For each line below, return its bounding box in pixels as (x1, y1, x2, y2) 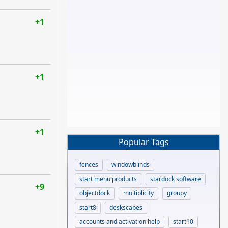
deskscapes (109, 203, 142, 212)
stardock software (150, 174, 201, 183)
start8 (79, 203, 96, 212)
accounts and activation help (79, 217, 160, 226)
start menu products (79, 174, 137, 183)
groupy (167, 188, 187, 197)
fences (79, 160, 98, 169)
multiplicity (123, 188, 154, 197)
